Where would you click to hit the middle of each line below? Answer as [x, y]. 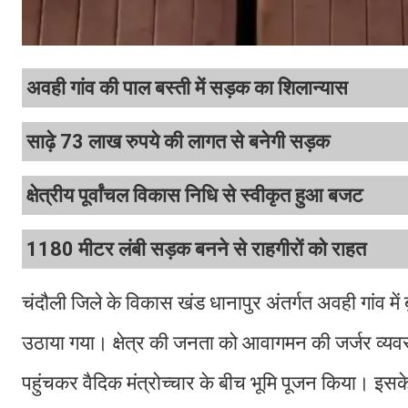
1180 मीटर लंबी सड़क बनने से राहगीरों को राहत [196, 250]
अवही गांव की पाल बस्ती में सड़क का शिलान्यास [187, 88]
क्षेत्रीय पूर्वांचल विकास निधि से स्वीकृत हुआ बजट [195, 196]
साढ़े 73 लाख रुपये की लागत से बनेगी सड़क [178, 142]
